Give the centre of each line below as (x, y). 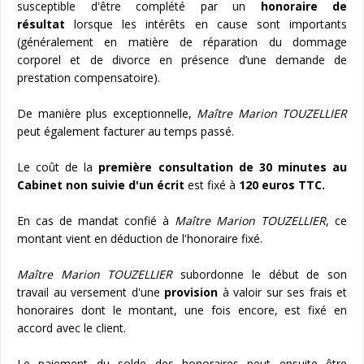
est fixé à (212, 184)
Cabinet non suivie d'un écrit (101, 184)
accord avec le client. (71, 327)
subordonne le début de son (260, 274)
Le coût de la (58, 167)
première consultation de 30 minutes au (223, 167)
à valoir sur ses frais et (282, 292)
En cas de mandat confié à (96, 220)
